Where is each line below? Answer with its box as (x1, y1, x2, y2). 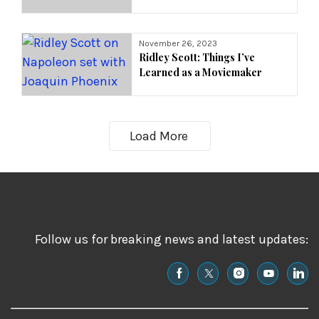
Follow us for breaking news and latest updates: (35, 231, 308, 247)
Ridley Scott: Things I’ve (139, 51, 256, 65)
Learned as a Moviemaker (139, 66, 263, 80)
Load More (129, 127, 188, 144)
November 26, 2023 (139, 38, 218, 49)
